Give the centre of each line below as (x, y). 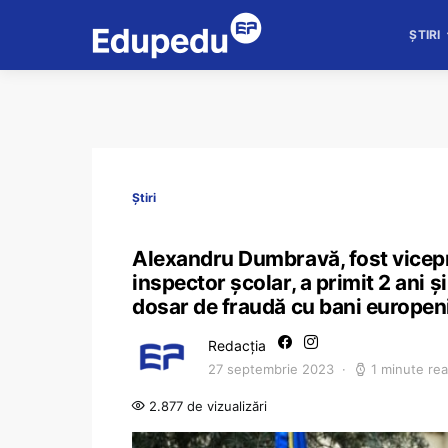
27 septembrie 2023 (271, 369)
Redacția (237, 345)
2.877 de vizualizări (206, 406)
